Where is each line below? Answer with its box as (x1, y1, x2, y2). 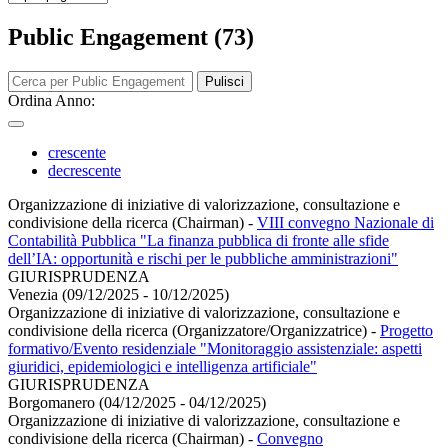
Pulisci (205, 73, 244, 89)
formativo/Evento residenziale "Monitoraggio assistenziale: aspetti (8, 339, 422, 357)
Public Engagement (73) (8, 23, 254, 50)
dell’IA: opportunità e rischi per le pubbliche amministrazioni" (8, 249, 398, 267)
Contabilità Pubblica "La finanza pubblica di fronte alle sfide (8, 231, 389, 249)
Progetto (380, 321, 433, 339)
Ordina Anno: (8, 91, 95, 109)
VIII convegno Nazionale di (257, 213, 434, 231)
